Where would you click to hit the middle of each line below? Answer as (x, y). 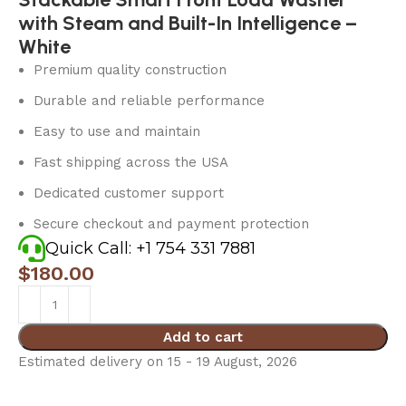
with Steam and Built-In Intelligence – (188, 24)
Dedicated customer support (129, 193)
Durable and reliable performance (150, 101)
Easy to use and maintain (117, 132)
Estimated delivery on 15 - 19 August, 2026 (158, 362)
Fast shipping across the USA (131, 163)
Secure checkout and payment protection (172, 224)
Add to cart (203, 338)
